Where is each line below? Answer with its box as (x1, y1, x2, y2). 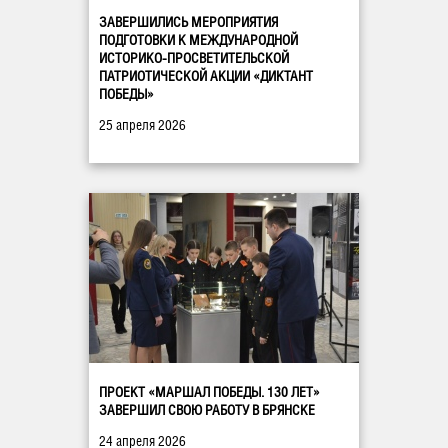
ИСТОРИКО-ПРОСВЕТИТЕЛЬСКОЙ (99, 50, 289, 67)
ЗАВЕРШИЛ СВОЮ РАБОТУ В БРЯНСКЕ (99, 402, 315, 419)
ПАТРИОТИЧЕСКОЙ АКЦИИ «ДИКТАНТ (99, 68, 313, 85)
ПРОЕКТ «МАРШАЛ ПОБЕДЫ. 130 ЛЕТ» (99, 384, 320, 401)
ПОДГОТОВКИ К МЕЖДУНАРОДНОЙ (99, 32, 298, 49)
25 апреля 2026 (99, 117, 186, 134)
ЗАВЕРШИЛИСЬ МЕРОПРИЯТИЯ (99, 14, 278, 31)
